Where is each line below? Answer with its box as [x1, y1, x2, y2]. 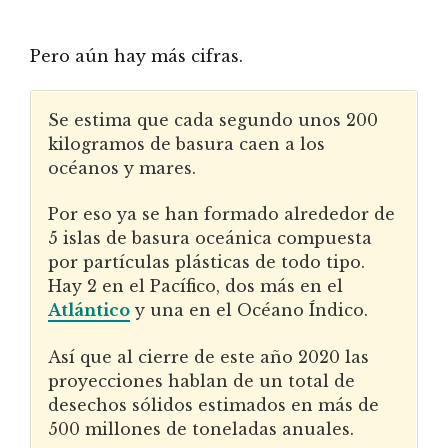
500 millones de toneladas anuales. [48, 418, 354, 439]
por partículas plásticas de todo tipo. [48, 252, 365, 273]
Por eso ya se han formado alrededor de [48, 204, 395, 225]
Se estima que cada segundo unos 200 [48, 110, 378, 131]
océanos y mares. [48, 158, 196, 179]
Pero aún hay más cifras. [30, 45, 243, 66]
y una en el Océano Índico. [130, 300, 368, 321]
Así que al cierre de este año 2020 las [48, 346, 369, 367]
